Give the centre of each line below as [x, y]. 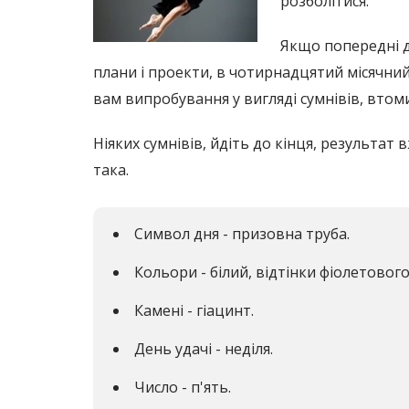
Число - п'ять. [183, 387]
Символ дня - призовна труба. [242, 234]
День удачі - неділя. [204, 348]
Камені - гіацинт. [194, 310]
